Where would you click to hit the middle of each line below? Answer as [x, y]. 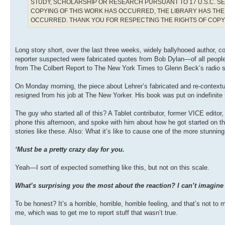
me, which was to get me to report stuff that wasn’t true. [96, 213]
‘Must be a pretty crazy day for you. [70, 150]
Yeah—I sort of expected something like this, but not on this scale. [112, 168]
